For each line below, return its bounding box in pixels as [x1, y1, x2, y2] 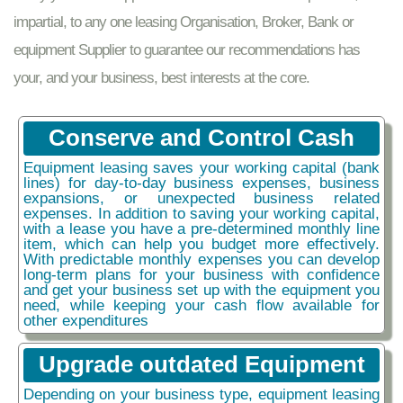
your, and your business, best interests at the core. [13, 67, 309, 86]
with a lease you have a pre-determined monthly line [23, 219, 380, 237]
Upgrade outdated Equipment [38, 350, 365, 378]
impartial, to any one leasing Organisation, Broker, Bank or [13, 12, 354, 31]
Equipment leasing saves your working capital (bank [23, 157, 380, 176]
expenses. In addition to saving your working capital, [23, 203, 380, 222]
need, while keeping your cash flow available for [23, 295, 380, 314]
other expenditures [23, 310, 148, 329]
